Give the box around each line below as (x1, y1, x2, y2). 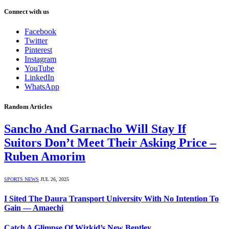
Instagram (25, 55, 56, 63)
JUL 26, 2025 (40, 176, 69, 182)
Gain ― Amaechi (4, 203, 63, 212)
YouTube (25, 64, 54, 73)
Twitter (25, 36, 48, 45)
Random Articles (4, 103, 52, 111)
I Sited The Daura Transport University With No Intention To (4, 194, 219, 203)
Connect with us (4, 7, 49, 15)
